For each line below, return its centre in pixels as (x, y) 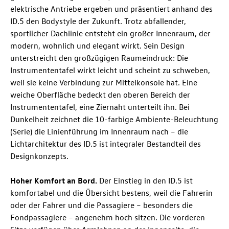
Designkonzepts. (39, 156)
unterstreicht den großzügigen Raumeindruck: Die (99, 58)
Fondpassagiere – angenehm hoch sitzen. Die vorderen (108, 217)
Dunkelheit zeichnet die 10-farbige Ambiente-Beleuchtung (114, 119)
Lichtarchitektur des (47, 144)
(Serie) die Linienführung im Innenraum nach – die (99, 132)
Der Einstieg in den (133, 181)
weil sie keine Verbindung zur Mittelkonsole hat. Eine (104, 83)
